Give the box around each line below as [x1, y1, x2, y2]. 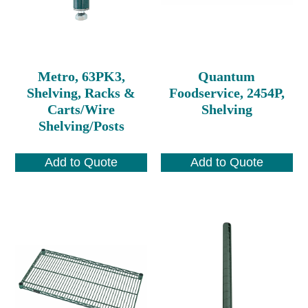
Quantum [198, 68, 256, 84]
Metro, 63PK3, [37, 68, 125, 84]
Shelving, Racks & [27, 85, 136, 100]
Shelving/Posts [38, 118, 124, 133]
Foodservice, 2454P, [168, 85, 285, 100]
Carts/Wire [47, 101, 115, 117]
